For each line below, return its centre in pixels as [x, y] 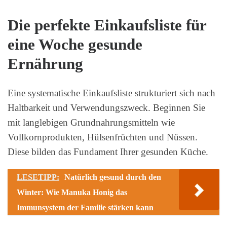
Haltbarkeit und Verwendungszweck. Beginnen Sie [106, 108]
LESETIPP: [38, 177]
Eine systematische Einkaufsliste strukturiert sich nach [111, 93]
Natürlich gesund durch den [113, 177]
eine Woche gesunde [75, 45]
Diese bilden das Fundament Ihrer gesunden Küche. [108, 152]
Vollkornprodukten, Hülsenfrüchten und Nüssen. [103, 137]
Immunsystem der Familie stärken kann [85, 207]
